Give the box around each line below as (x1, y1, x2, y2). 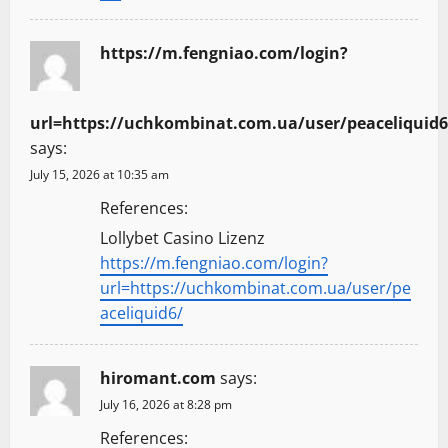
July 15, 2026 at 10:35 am (30, 166, 169, 184)
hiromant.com (100, 367, 216, 390)
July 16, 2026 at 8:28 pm (100, 396, 232, 414)
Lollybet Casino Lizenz (100, 227, 265, 250)
